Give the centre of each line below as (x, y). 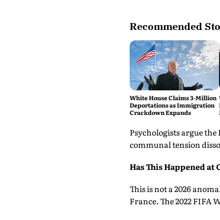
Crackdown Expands (160, 113)
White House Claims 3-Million (173, 98)
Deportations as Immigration (172, 105)
